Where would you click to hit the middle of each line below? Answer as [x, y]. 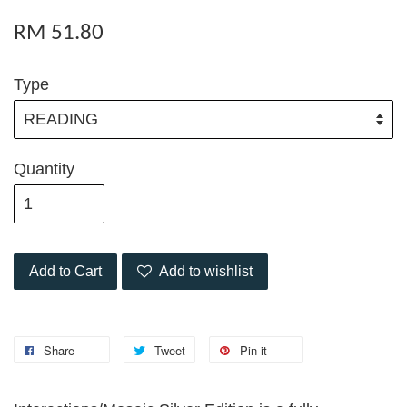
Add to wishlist [206, 271]
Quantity [44, 169]
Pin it [253, 350]
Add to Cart [65, 271]
